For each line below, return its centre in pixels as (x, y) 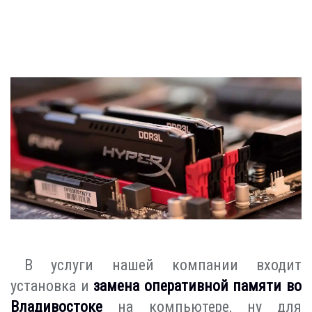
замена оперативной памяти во (198, 286)
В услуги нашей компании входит (163, 265)
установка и (52, 286)
